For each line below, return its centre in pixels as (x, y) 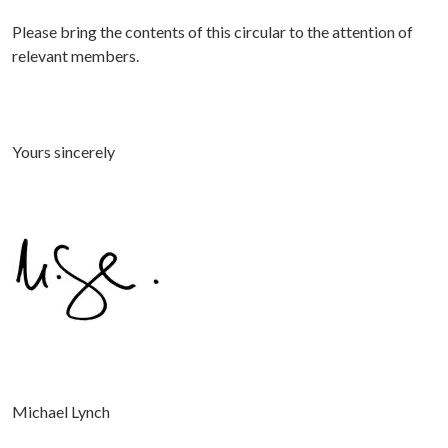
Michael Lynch (61, 412)
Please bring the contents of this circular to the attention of (212, 32)
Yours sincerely (63, 152)
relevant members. (77, 56)
